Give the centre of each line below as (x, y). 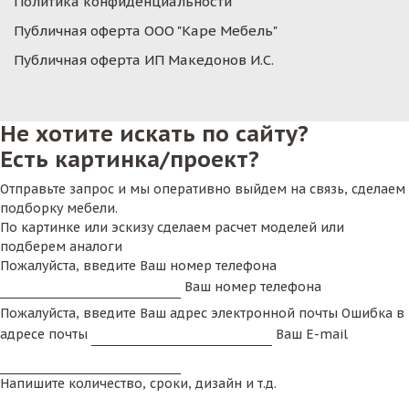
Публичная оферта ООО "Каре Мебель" (146, 30)
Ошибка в (373, 313)
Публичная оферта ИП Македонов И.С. (144, 59)
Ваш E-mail (312, 334)
